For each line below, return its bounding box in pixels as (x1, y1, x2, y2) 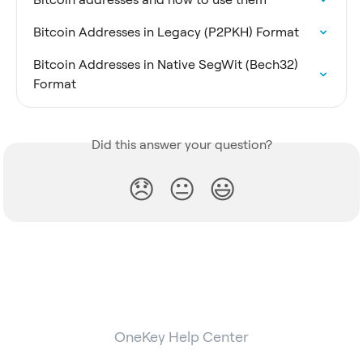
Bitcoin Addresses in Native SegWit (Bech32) (33, 57, 301, 72)
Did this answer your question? (91, 137, 272, 152)
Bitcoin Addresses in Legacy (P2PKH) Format (33, 24, 299, 40)
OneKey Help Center (114, 328, 249, 345)
